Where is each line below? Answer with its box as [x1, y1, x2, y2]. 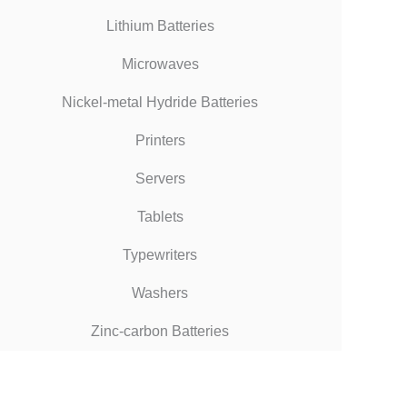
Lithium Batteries [105, 17, 214, 34]
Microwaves [121, 55, 199, 72]
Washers [132, 284, 188, 301]
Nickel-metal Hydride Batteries [62, 94, 258, 110]
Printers [134, 132, 185, 148]
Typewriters [123, 246, 197, 263]
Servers [134, 170, 185, 186]
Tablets [136, 208, 184, 224]
